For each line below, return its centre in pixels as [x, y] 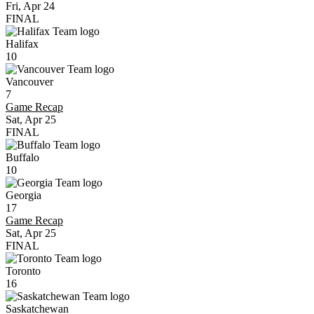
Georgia [23, 195]
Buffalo [22, 157]
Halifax [22, 44]
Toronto [23, 271]
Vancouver [29, 82]
